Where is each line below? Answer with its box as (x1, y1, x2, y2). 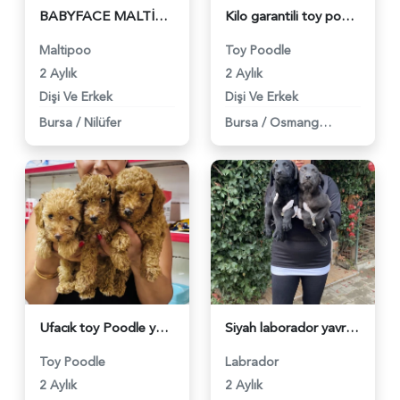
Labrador (225, 353, 279, 371)
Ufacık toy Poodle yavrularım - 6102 (155, 318, 169, 337)
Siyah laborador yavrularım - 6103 (346, 318, 359, 337)
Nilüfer (84, 113, 121, 131)
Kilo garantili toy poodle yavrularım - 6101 (341, 6, 354, 26)
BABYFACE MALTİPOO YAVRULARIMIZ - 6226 (154, 6, 168, 26)
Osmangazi (319, 113, 331, 131)
